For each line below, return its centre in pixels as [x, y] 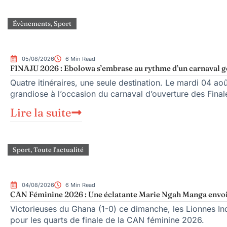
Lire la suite [41, 112]
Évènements [32, 24]
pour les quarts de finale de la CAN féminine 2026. [107, 220]
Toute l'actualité [59, 149]
